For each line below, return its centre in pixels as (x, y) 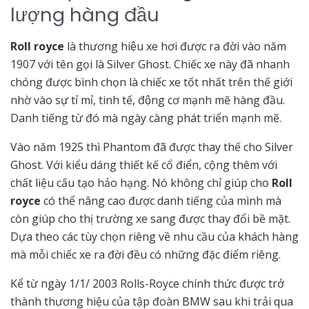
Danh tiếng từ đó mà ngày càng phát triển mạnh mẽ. (146, 118)
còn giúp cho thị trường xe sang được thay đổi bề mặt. (150, 219)
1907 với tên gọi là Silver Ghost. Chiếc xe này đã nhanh (150, 64)
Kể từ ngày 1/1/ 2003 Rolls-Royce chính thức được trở (147, 284)
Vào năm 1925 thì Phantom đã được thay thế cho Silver (152, 147)
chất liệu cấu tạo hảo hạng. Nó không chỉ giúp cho (141, 183)
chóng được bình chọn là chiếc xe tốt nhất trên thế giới (151, 82)
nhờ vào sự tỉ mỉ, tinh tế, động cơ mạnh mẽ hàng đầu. (148, 100)
